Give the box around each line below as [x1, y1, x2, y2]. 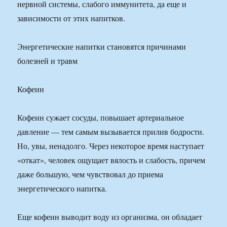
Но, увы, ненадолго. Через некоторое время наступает [17, 140, 205, 152]
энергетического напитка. [17, 183, 107, 194]
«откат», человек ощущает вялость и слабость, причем [17, 155, 206, 166]
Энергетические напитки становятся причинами [17, 41, 186, 52]
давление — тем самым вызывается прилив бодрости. [17, 126, 205, 137]
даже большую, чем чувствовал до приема [17, 169, 164, 180]
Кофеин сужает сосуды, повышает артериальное [17, 112, 184, 123]
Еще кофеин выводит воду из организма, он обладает [17, 211, 203, 222]
